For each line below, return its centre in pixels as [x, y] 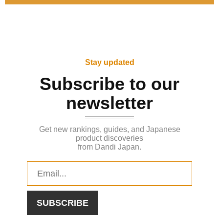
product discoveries [109, 138]
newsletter [109, 103]
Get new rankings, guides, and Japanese [109, 129]
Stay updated [109, 62]
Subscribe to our [109, 84]
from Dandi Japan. [109, 147]
